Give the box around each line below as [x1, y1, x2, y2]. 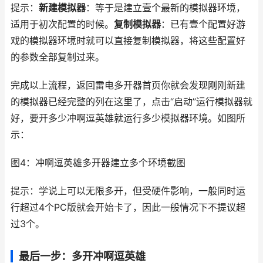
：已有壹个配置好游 [161, 19, 245, 30]
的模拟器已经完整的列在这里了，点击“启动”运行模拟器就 [11, 96, 252, 107]
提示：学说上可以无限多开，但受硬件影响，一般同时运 [11, 186, 245, 197]
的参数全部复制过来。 [11, 52, 104, 63]
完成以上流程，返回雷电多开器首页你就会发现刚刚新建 [11, 80, 245, 91]
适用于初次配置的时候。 [11, 19, 114, 30]
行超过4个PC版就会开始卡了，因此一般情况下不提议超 [11, 202, 245, 213]
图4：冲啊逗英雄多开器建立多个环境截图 [11, 157, 186, 168]
